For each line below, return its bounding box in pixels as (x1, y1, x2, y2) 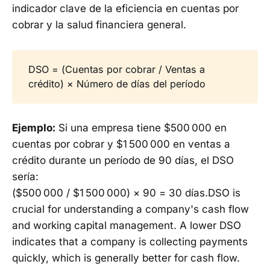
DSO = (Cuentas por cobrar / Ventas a (28, 63, 206, 76)
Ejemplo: (12, 121, 55, 134)
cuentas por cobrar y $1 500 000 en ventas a (12, 137, 230, 150)
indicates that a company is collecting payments (12, 235, 248, 248)
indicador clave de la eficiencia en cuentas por (12, 2, 239, 15)
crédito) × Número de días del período (28, 78, 206, 90)
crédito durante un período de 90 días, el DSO (12, 154, 234, 166)
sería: (12, 170, 39, 183)
